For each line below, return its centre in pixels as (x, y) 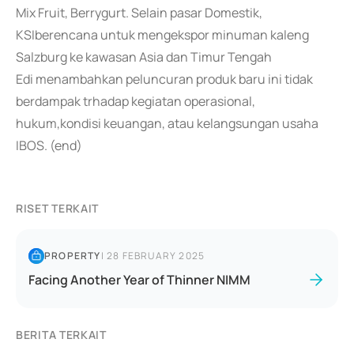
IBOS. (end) (49, 145)
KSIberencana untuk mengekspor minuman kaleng (162, 35)
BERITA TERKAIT (61, 335)
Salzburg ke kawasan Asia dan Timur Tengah (144, 57)
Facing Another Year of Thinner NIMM (139, 280)
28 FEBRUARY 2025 (156, 256)
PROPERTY (73, 256)
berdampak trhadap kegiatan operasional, (136, 101)
